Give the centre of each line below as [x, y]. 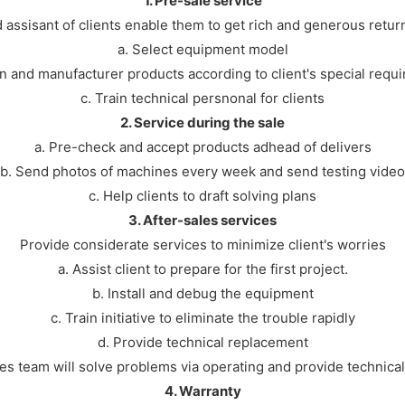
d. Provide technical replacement [202, 342]
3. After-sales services [202, 220]
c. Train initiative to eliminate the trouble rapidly [202, 317]
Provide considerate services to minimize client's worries [202, 244]
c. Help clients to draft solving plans [202, 195]
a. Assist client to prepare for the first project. [202, 268]
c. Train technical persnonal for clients [202, 98]
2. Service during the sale [202, 122]
